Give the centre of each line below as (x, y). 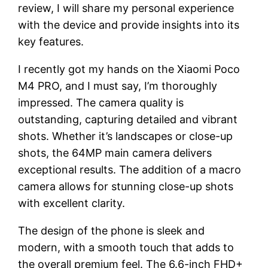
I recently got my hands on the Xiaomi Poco (129, 69)
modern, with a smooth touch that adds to (126, 247)
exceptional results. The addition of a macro (130, 169)
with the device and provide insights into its (129, 25)
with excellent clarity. (72, 203)
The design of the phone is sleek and (112, 230)
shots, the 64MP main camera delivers (115, 153)
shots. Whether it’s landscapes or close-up (126, 136)
